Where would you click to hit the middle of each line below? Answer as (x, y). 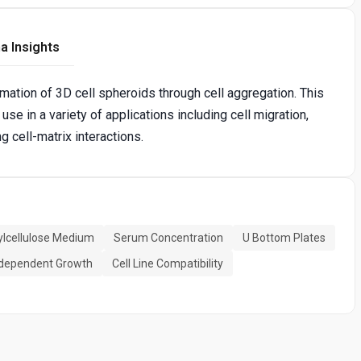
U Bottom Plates (284, 238)
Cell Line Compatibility (168, 264)
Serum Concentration (168, 238)
